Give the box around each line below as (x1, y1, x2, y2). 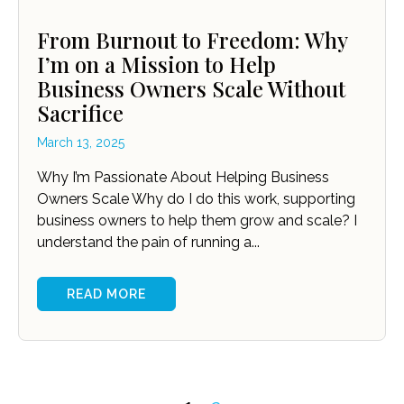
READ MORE (67, 287, 146, 302)
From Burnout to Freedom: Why (37, 25, 347, 55)
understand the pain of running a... (37, 234, 260, 252)
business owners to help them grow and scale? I (37, 212, 357, 230)
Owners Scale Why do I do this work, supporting (37, 190, 355, 208)
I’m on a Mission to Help (37, 50, 276, 79)
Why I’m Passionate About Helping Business (37, 169, 329, 187)
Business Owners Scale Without (37, 74, 345, 104)
